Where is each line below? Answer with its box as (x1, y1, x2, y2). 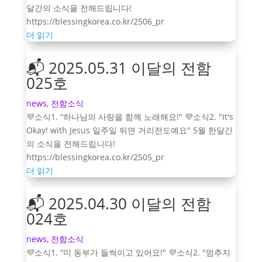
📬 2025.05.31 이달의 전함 (26, 57, 211, 78)
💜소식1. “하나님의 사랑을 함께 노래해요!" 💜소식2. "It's (26, 111, 233, 122)
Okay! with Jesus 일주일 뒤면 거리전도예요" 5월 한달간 (26, 124, 233, 136)
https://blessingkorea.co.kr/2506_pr (26, 15, 164, 27)
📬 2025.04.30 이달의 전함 (26, 192, 211, 214)
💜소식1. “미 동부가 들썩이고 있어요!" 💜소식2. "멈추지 (26, 246, 230, 258)
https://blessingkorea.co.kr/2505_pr (26, 151, 164, 163)
